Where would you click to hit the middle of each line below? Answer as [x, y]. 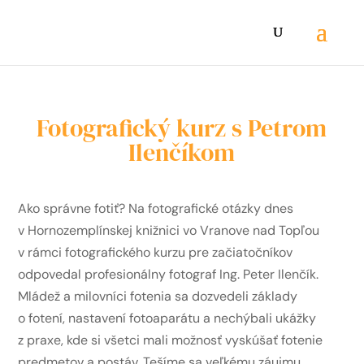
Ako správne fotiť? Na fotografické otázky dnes [156, 208]
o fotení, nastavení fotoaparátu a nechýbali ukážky [167, 318]
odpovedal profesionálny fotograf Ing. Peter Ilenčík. [169, 274]
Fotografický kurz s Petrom [182, 128]
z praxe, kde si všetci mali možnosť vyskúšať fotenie [171, 340]
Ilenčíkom [182, 152]
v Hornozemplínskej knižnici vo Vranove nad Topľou [169, 230]
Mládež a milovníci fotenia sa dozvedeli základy [158, 296]
